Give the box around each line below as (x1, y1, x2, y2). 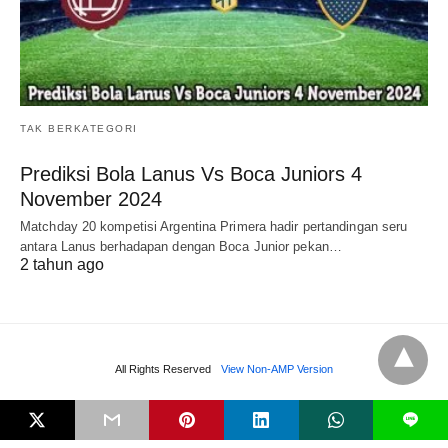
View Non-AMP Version (221, 363, 333, 376)
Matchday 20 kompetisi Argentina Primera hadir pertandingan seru (20, 219, 408, 235)
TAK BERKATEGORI (20, 123, 138, 135)
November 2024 (20, 188, 162, 211)
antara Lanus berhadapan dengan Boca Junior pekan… (20, 239, 342, 255)
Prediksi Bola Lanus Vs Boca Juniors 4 (20, 163, 362, 186)
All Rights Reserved (115, 363, 211, 376)
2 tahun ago (20, 256, 104, 274)
